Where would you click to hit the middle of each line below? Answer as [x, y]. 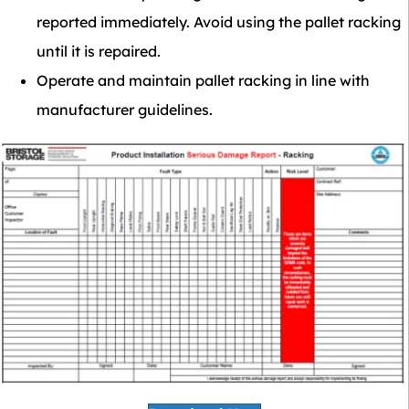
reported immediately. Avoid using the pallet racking [219, 22]
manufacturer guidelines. [125, 110]
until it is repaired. [99, 51]
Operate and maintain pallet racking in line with [203, 80]
